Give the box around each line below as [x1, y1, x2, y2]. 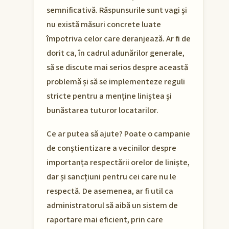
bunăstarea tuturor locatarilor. [47, 104, 158, 117]
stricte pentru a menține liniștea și [47, 90, 172, 103]
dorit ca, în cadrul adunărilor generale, [47, 47, 185, 60]
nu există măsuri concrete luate [47, 18, 161, 31]
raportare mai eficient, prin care [47, 214, 163, 226]
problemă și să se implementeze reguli [47, 76, 185, 88]
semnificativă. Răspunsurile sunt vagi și [47, 4, 187, 17]
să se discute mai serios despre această [47, 61, 188, 74]
